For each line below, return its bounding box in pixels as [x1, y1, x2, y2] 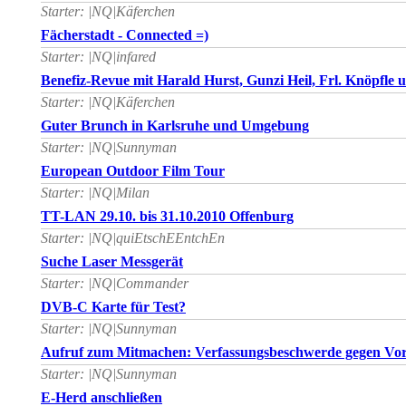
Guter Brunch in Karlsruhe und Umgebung [41, 118, 309, 134]
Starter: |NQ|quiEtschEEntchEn [41, 230, 225, 246]
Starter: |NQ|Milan [41, 185, 150, 201]
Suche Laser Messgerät [41, 254, 183, 270]
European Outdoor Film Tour [41, 163, 225, 179]
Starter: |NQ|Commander [41, 275, 188, 292]
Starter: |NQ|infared [41, 49, 156, 65]
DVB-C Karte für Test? [41, 299, 186, 315]
